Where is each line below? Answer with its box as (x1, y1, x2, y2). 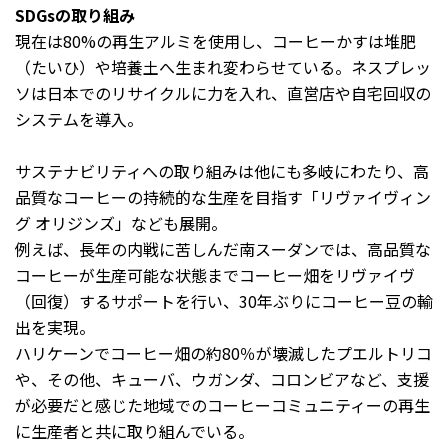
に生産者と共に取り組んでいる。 (15, 418, 254, 443)
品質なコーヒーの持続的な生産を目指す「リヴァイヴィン (15, 184, 431, 209)
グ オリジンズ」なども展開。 (15, 210, 227, 235)
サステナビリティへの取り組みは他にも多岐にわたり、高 (15, 158, 429, 183)
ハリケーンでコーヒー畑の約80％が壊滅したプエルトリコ (15, 340, 432, 365)
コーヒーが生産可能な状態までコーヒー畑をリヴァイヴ (15, 262, 415, 287)
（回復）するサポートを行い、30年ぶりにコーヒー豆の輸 (15, 288, 433, 313)
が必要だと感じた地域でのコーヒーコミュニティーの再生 (15, 392, 430, 417)
